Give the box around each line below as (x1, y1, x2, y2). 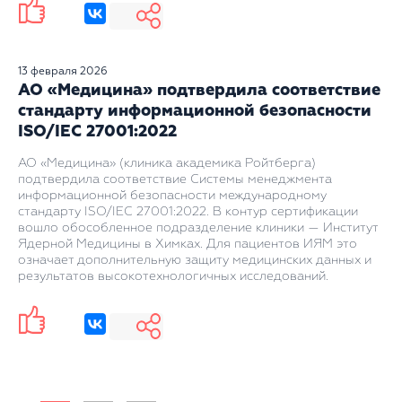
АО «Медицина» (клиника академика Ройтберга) (18, 157, 316, 170)
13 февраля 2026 (18, 66, 108, 77)
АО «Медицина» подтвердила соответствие (18, 83, 380, 99)
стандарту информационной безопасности (18, 103, 371, 119)
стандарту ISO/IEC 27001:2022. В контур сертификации (18, 205, 358, 218)
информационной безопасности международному (18, 189, 327, 202)
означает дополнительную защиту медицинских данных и (18, 254, 371, 267)
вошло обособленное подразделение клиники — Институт (18, 222, 378, 234)
